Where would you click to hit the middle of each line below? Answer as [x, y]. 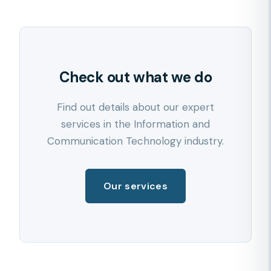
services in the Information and [135, 124]
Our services [135, 186]
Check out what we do [135, 77]
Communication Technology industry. [135, 141]
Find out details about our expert [135, 107]
